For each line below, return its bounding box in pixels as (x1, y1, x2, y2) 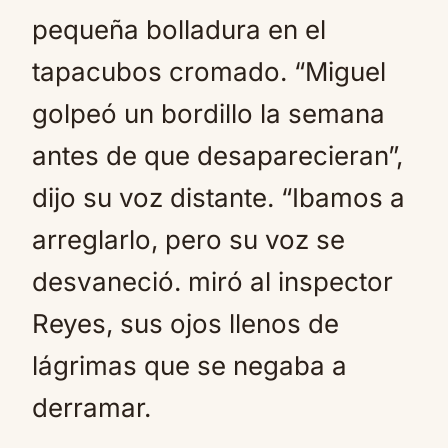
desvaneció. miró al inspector (32, 266, 393, 297)
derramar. (32, 392, 151, 423)
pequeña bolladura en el (32, 14, 326, 45)
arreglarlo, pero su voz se (32, 224, 345, 255)
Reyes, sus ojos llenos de (32, 308, 339, 339)
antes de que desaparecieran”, (32, 140, 403, 171)
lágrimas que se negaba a (32, 350, 347, 381)
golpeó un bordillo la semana (32, 98, 385, 129)
